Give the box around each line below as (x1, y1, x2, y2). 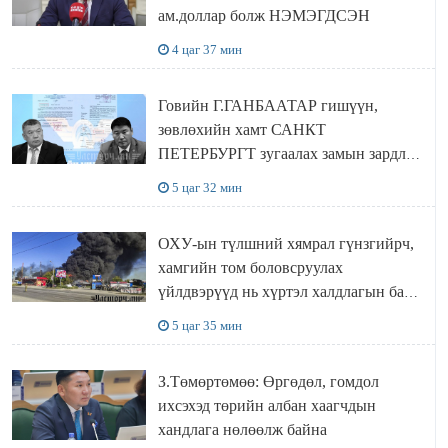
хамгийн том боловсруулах (157, 258, 343, 276)
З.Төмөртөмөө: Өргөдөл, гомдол (157, 372, 379, 390)
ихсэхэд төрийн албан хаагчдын (157, 396, 376, 414)
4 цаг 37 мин (171, 41, 242, 57)
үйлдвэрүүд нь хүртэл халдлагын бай (157, 282, 413, 300)
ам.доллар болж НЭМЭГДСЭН (157, 6, 370, 24)
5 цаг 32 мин (171, 179, 242, 195)
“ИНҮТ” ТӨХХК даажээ (157, 168, 330, 186)
